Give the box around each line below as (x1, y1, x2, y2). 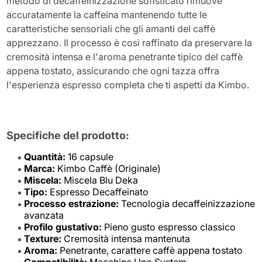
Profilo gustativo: (24, 220, 102, 233)
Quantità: (24, 150, 66, 163)
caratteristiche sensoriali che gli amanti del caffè (6, 22, 216, 35)
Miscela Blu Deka (61, 174, 139, 186)
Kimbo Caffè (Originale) (55, 162, 161, 174)
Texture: (24, 232, 62, 244)
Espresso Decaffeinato (47, 185, 149, 198)
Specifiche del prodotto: (6, 129, 130, 142)
